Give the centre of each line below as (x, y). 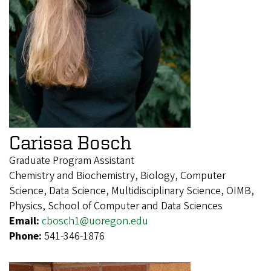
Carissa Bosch (70, 142)
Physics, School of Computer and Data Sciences (116, 206)
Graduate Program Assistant (72, 160)
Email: (25, 221)
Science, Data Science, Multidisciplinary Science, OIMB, (132, 191)
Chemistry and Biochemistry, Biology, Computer (117, 175)
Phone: (27, 236)
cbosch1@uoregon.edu (95, 221)
